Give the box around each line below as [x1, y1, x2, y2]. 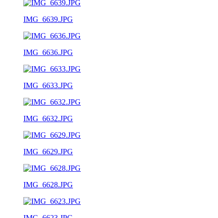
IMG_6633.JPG [23, 81, 73, 90]
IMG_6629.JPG [23, 147, 73, 156]
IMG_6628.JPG [23, 180, 73, 189]
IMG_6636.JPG [23, 48, 73, 56]
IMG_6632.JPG [23, 114, 73, 123]
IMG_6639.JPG [23, 15, 73, 23]
